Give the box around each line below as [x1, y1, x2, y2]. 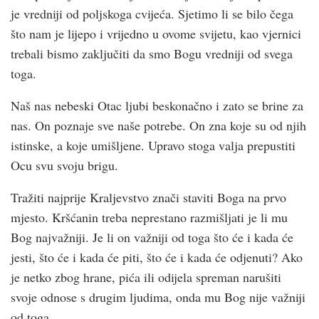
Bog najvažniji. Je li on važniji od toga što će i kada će [11, 228, 293, 246]
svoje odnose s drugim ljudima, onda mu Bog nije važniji [11, 288, 305, 305]
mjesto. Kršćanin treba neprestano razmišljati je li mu [11, 208, 288, 226]
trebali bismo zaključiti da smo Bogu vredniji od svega [11, 44, 293, 62]
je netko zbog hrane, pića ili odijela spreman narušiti [11, 268, 281, 286]
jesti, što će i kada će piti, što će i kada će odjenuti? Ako [11, 248, 303, 266]
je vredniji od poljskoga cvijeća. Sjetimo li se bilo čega [11, 4, 293, 22]
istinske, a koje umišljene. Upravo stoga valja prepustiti [11, 136, 296, 154]
